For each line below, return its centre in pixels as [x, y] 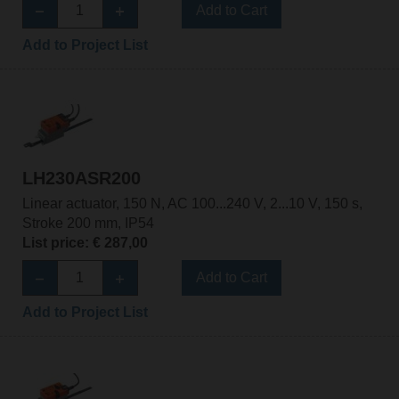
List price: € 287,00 [85, 243]
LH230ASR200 [81, 179]
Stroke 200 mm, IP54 [88, 224]
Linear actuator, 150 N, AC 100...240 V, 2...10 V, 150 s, [192, 204]
